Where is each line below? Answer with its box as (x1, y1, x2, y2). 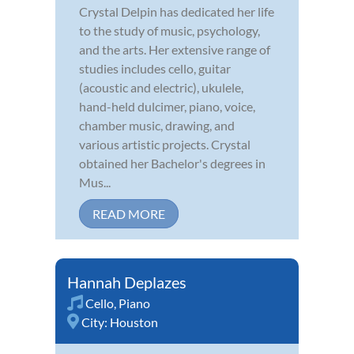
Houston (110, 314, 158, 330)
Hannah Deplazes (67, 273, 186, 292)
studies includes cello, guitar (79, 61, 231, 77)
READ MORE (92, 206, 165, 222)
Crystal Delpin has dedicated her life (79, 4, 274, 20)
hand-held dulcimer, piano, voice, (79, 99, 255, 115)
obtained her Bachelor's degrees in (79, 156, 265, 171)
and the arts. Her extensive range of (79, 42, 270, 58)
